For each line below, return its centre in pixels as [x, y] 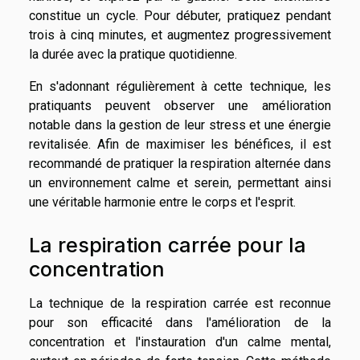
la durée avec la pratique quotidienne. [133, 55]
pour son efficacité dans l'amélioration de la [180, 322]
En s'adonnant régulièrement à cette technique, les [180, 87]
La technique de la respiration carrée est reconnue [180, 303]
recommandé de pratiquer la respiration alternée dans [180, 164]
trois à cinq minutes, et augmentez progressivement [180, 35]
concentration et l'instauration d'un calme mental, [180, 342]
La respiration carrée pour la [168, 245]
